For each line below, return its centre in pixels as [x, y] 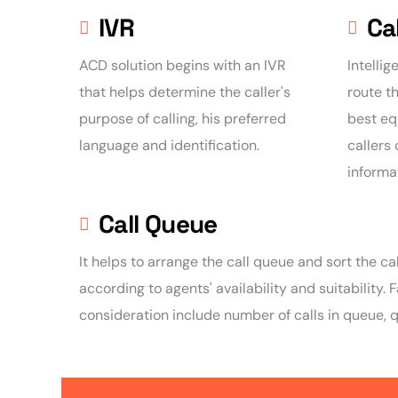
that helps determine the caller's [185, 92]
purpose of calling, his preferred [183, 119]
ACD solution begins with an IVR [183, 66]
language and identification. [169, 146]
